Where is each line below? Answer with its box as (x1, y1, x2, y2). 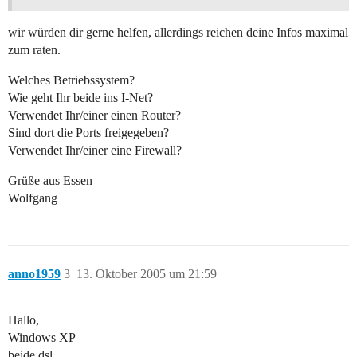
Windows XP (8, 331, 76, 345)
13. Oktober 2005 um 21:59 (76, 267, 217, 281)
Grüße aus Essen (8, 174, 92, 188)
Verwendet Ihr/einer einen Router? (8, 108, 181, 123)
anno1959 (8, 267, 61, 281)
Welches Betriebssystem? (8, 73, 135, 88)
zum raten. (8, 43, 61, 57)
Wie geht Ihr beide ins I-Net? (8, 91, 153, 105)
